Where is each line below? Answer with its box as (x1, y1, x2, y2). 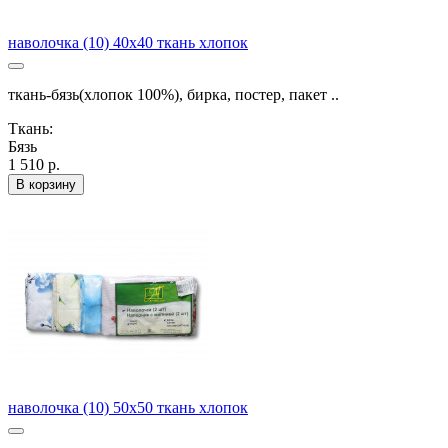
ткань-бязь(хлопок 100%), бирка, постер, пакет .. (8, 86, 339, 104)
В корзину (16, 177, 76, 193)
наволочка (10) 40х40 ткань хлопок (8, 34, 248, 52)
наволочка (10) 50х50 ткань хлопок (8, 399, 248, 417)
